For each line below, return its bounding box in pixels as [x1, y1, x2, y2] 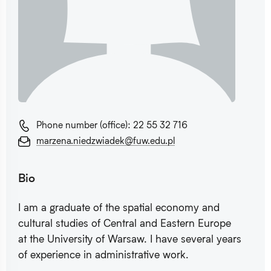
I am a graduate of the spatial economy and [18, 201, 220, 214]
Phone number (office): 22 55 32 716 [36, 119, 188, 130]
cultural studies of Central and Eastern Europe [18, 217, 231, 230]
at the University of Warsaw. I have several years [18, 232, 241, 246]
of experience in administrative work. [18, 248, 189, 261]
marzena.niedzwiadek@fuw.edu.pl [36, 134, 175, 146]
